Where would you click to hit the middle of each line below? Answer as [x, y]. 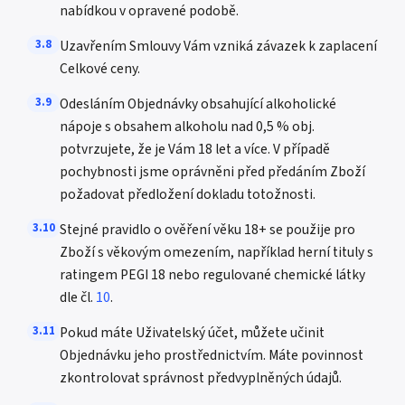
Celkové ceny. [100, 69]
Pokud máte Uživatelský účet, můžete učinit [192, 333]
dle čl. [78, 297]
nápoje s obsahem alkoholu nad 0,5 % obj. [187, 127]
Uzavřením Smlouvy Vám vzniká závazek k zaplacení [218, 46]
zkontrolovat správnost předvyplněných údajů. [201, 378]
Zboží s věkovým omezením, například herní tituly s [217, 252]
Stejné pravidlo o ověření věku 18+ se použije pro [207, 230]
